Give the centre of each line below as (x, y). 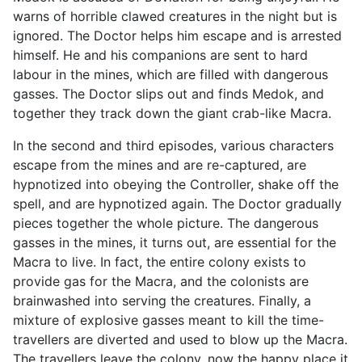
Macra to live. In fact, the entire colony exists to (160, 261)
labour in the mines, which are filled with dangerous (170, 74)
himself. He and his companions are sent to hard (160, 55)
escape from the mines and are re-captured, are (160, 164)
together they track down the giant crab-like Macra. (172, 113)
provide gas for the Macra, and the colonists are (161, 281)
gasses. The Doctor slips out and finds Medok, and (168, 93)
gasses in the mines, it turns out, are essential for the (175, 242)
